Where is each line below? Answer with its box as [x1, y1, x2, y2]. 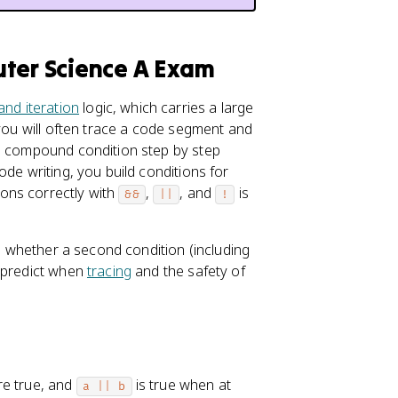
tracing [86, 261, 132, 281]
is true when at [131, 375, 231, 394]
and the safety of [131, 261, 245, 281]
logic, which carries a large [79, 98, 254, 117]
